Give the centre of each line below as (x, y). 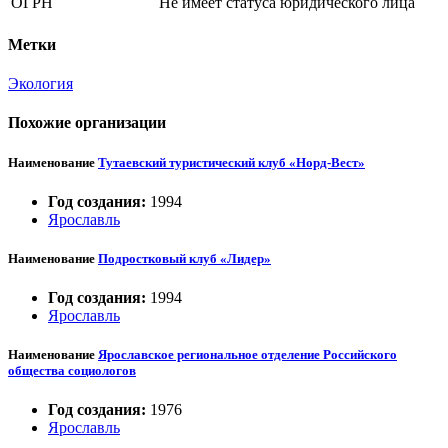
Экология (40, 84)
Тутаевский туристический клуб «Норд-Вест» (231, 162)
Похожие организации (87, 123)
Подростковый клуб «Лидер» (184, 258)
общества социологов (72, 371)
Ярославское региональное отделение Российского (247, 355)
